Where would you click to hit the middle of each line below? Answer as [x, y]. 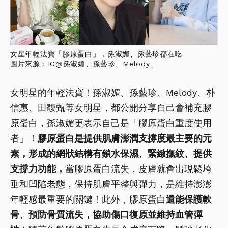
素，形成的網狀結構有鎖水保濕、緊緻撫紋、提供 [111, 153]
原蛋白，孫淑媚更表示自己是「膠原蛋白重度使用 [111, 123]
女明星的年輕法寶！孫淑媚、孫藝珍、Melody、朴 [113, 92]
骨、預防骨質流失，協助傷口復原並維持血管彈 [106, 214]
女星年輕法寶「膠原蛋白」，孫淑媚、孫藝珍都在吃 [96, 54]
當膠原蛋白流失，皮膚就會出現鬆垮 [138, 168]
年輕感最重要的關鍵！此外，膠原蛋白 [88, 199]
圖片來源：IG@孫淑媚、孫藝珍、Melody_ [82, 63]
